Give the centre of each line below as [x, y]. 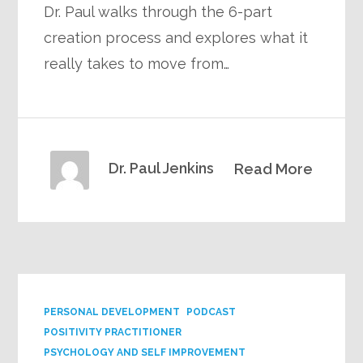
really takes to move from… [137, 64]
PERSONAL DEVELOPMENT [112, 312]
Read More [273, 169]
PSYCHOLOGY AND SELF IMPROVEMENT [145, 353]
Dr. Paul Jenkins [162, 169]
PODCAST [211, 312]
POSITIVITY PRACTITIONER [113, 333]
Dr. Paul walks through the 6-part [158, 12]
